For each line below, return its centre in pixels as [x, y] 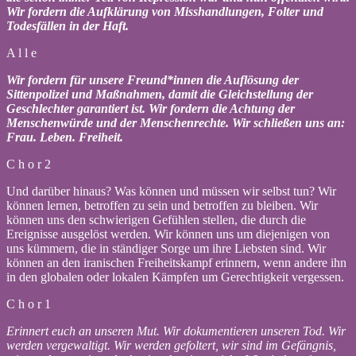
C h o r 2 [29, 164]
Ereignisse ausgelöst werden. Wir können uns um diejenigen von [168, 234]
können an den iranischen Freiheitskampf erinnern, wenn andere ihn [176, 262]
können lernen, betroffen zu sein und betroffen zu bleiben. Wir [162, 205]
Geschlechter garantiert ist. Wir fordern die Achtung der [151, 108]
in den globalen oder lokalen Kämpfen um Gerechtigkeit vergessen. [177, 277]
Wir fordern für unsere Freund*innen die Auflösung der [153, 79]
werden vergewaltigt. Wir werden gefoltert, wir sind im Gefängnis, [171, 345]
